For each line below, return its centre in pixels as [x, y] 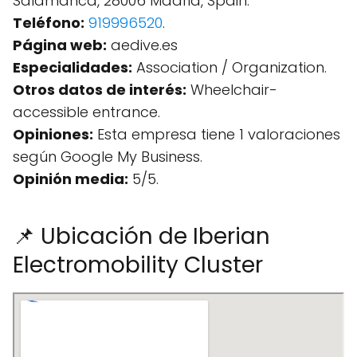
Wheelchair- [232, 90]
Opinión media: [71, 179]
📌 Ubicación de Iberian [141, 236]
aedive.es [142, 45]
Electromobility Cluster [138, 265]
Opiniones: [53, 134]
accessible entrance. [86, 112]
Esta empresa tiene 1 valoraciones [217, 134]
